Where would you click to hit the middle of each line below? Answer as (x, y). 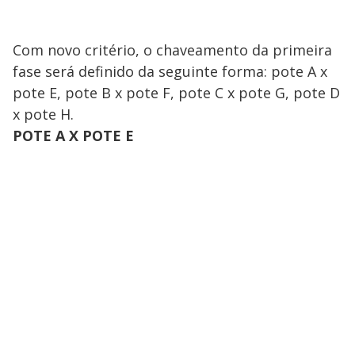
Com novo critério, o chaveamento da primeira (172, 50)
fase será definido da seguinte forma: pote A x (170, 71)
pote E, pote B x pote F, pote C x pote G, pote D (176, 92)
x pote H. (43, 114)
